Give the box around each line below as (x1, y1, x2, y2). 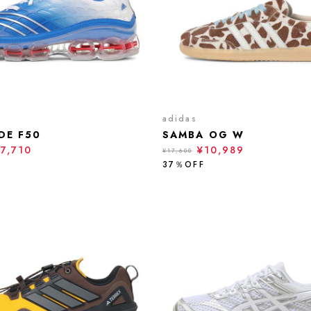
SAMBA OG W (162, 128, 244, 142)
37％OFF (162, 158, 205, 171)
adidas (162, 112, 197, 125)
